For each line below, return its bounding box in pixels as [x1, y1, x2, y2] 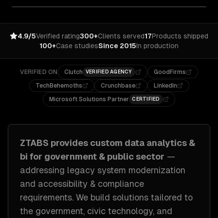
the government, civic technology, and [20, 206, 172, 216]
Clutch [64, 69, 83, 75]
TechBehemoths [35, 82, 82, 89]
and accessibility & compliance [20, 179, 144, 189]
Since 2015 [98, 42, 136, 50]
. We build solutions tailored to [72, 192, 193, 202]
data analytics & [125, 138, 195, 148]
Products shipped [152, 32, 208, 40]
